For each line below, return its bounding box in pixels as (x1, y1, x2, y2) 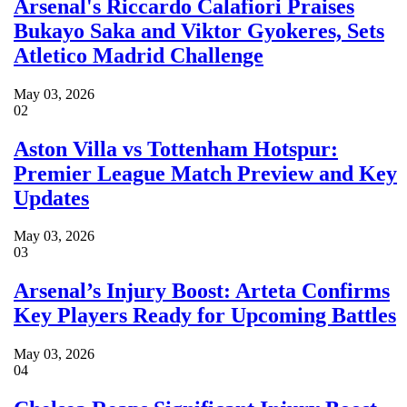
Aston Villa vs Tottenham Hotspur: (14, 136, 339, 161)
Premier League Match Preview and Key (14, 161, 398, 185)
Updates (14, 185, 90, 210)
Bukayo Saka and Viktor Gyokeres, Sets (14, 18, 385, 43)
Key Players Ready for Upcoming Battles (14, 303, 397, 328)
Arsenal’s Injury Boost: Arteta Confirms (14, 279, 391, 303)
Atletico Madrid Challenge (14, 43, 264, 67)
